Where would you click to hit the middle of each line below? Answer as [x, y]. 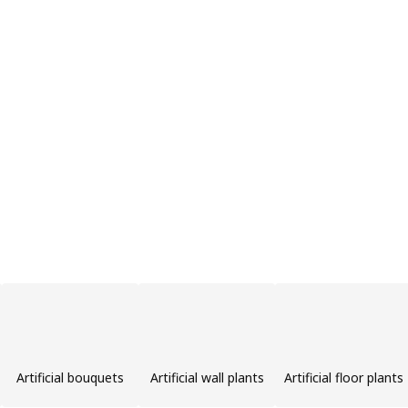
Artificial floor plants [343, 378]
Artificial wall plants [207, 378]
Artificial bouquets [70, 378]
